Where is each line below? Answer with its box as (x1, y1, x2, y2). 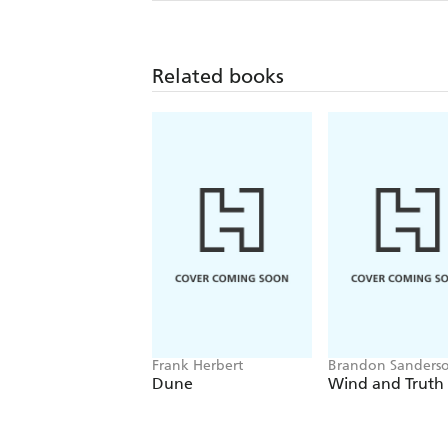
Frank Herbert (152, 357, 243, 375)
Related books (152, 64, 284, 89)
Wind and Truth (328, 374, 444, 394)
